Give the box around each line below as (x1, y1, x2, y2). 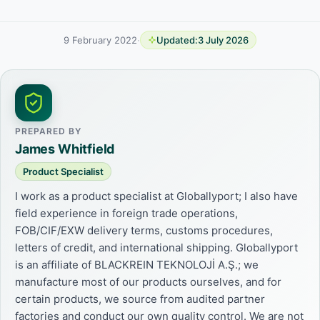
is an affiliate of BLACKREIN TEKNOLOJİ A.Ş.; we (15, 257, 259, 271)
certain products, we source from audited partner (15, 291, 265, 306)
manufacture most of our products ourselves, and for (15, 274, 281, 289)
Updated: (156, 34, 198, 46)
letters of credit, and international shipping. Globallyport (15, 240, 298, 254)
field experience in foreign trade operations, (15, 206, 238, 220)
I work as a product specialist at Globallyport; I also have (15, 189, 298, 203)
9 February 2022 (64, 34, 137, 46)
